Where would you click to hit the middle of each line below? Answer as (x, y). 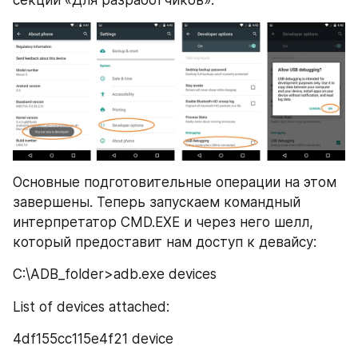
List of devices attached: (91, 306)
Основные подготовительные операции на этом (175, 183)
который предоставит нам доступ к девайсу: (165, 243)
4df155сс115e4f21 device (93, 339)
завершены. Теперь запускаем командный (157, 203)
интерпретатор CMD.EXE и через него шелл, (163, 223)
